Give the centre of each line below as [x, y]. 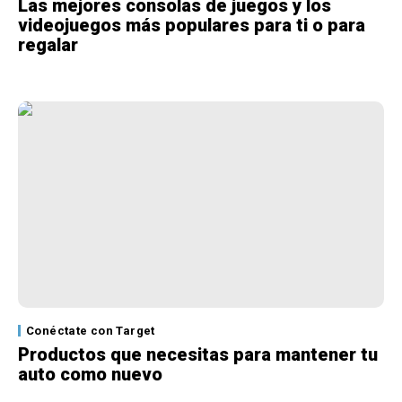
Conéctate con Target [91, 330]
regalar [48, 45]
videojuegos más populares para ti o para [192, 26]
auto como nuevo [90, 374]
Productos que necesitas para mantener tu [198, 354]
